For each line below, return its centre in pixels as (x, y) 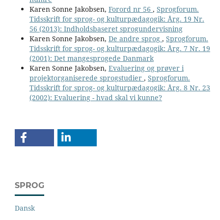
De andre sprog (135, 38)
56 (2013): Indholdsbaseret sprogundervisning (106, 28)
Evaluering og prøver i (146, 68)
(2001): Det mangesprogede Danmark (91, 58)
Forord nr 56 (130, 9)
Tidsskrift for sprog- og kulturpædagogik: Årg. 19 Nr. (117, 19)
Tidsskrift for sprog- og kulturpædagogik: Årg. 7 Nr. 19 (120, 48)
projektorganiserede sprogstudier (86, 78)
